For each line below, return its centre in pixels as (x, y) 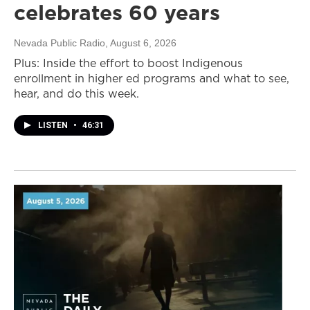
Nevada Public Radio (60, 43)
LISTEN (54, 125)
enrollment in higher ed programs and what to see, (152, 78)
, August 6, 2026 (141, 43)
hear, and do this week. (76, 93)
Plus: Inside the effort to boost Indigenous (128, 63)
